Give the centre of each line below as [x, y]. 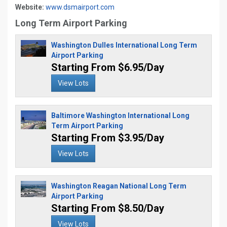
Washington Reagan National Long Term [119, 186]
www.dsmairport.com [80, 7]
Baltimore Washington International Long [120, 116]
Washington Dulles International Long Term [124, 45]
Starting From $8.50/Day [108, 208]
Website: [30, 7]
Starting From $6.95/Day [108, 67]
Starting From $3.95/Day [108, 138]
